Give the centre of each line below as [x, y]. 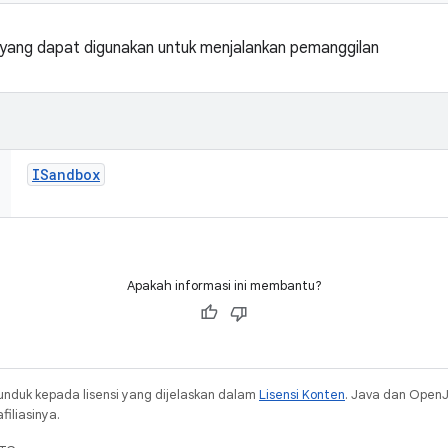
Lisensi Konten [302, 394]
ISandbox [66, 174]
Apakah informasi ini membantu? [224, 285]
